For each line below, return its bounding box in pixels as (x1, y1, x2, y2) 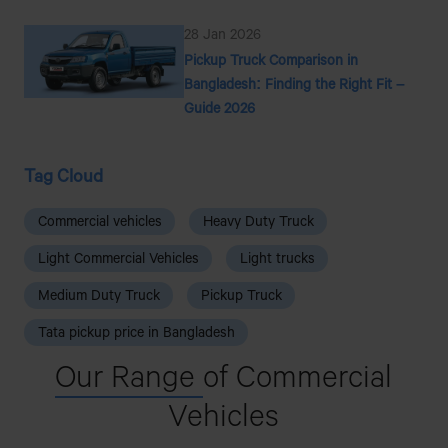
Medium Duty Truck (37, 284, 160, 304)
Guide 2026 (183, 97, 255, 117)
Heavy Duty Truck (202, 210, 314, 230)
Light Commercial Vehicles (37, 247, 199, 267)
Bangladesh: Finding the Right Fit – (183, 73, 405, 93)
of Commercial (203, 354, 393, 396)
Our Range (55, 354, 204, 396)
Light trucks (239, 247, 315, 267)
